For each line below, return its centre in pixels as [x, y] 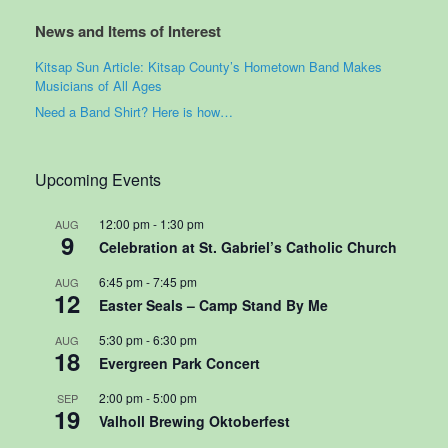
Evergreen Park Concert [179, 362]
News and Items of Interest [128, 30]
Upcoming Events [98, 179]
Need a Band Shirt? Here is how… [134, 111]
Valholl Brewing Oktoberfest [194, 420]
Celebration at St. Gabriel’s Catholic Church [248, 246]
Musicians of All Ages [98, 85]
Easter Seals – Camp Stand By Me [213, 304]
